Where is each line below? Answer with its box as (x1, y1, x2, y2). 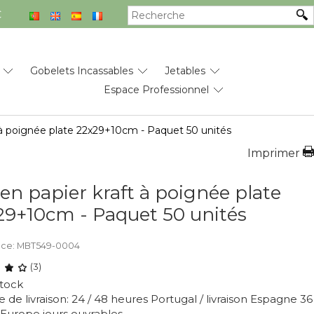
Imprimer (247, 146, 300, 160)
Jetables (165, 64, 205, 77)
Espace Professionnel (104, 83, 209, 96)
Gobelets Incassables (30, 64, 133, 77)
